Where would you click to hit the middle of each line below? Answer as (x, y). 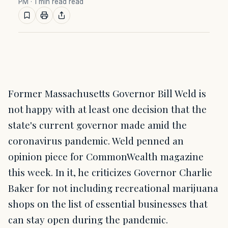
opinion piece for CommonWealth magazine (106, 156)
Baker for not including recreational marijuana (113, 188)
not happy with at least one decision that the (107, 109)
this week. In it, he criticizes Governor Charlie (110, 172)
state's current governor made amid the (97, 125)
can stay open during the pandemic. (88, 219)
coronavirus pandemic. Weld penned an (96, 140)
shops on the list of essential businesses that (108, 204)
